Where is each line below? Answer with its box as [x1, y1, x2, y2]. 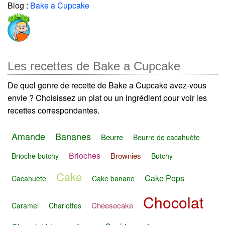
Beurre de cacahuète [133, 132, 200, 142]
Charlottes [49, 200, 81, 211]
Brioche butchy [12, 150, 59, 161]
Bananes [55, 129, 91, 143]
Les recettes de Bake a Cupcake [8, 59, 180, 73]
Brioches [69, 149, 100, 161]
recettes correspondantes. [8, 104, 99, 116]
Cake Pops [145, 172, 184, 184]
